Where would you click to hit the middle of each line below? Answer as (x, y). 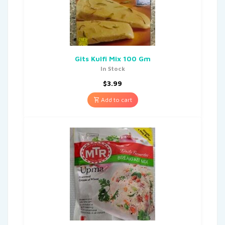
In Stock (113, 68)
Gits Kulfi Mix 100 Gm (113, 58)
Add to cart (116, 99)
